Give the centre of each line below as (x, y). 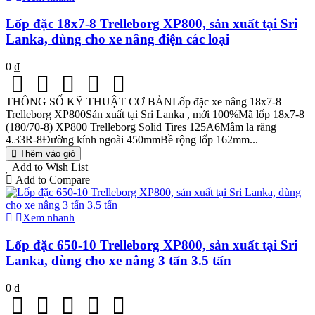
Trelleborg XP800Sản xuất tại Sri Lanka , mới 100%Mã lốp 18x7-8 (155, 115)
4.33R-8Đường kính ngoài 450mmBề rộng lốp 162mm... (132, 140)
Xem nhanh (49, 218)
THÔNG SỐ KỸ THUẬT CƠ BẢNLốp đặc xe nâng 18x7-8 (143, 102)
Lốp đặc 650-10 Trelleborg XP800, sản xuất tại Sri (152, 245)
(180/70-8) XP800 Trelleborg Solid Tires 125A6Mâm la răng (141, 127)
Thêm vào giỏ (47, 154)
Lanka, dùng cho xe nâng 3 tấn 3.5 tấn (118, 260)
